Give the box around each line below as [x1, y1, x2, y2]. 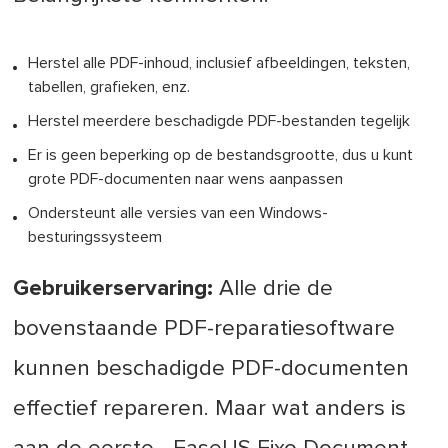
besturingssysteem [28, 229, 163, 246]
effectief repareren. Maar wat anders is [13, 397, 407, 421]
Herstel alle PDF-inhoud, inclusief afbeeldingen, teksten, [28, 55, 411, 72]
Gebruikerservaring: [13, 277, 214, 301]
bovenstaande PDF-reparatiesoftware [13, 317, 396, 341]
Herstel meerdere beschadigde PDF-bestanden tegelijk [28, 113, 411, 130]
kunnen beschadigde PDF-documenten [13, 357, 410, 381]
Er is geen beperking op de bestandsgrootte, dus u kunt [28, 147, 414, 164]
